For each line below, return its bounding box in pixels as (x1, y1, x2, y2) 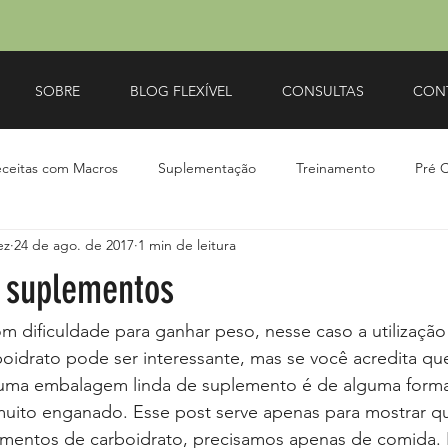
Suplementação (158, 159, 256, 178)
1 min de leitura (138, 236, 236, 255)
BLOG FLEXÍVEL (130, 81, 232, 100)
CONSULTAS (282, 81, 364, 100)
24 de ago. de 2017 (14, 236, 134, 255)
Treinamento (296, 159, 375, 178)
